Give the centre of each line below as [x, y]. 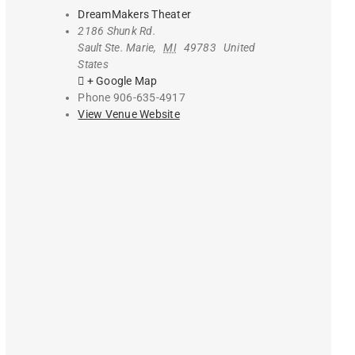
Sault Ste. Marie [116, 48]
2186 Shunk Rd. [117, 31]
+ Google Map [122, 81]
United [239, 48]
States [93, 65]
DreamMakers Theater [135, 15]
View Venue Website [129, 115]
